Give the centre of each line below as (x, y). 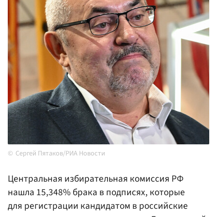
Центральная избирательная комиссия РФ (96, 179)
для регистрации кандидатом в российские (98, 206)
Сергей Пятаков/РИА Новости (60, 154)
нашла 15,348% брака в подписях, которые (96, 193)
